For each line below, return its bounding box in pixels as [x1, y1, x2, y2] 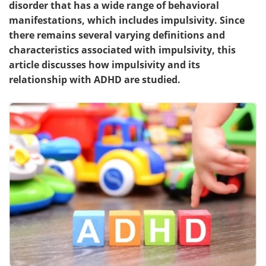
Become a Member [157, 44, 241, 56]
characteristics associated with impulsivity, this [9, 43, 236, 56]
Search [51, 44, 81, 56]
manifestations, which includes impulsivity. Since [9, 13, 245, 27]
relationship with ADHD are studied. [9, 72, 180, 86]
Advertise [178, 17, 221, 29]
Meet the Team [32, 17, 100, 29]
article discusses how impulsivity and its [9, 58, 200, 71]
